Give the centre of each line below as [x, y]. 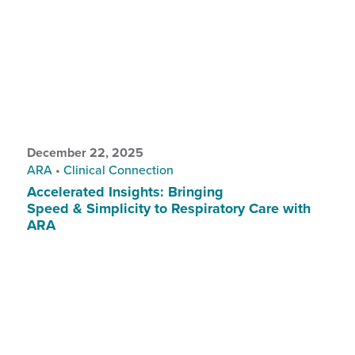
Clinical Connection [118, 169]
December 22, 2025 [85, 152]
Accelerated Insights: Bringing [125, 191]
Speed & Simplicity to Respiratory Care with [168, 208]
